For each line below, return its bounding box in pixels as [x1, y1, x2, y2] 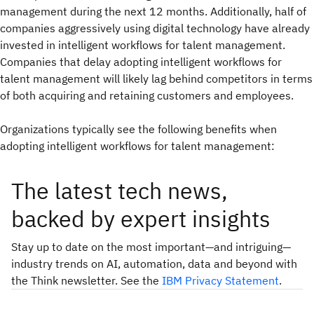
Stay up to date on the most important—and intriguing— [11, 240, 291, 254]
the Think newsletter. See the [11, 273, 162, 287]
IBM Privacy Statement [162, 273, 279, 287]
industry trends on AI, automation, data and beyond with [11, 257, 297, 271]
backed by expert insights [11, 204, 271, 233]
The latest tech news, [11, 176, 228, 205]
